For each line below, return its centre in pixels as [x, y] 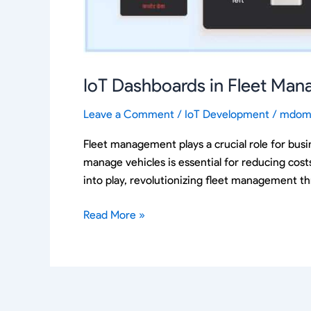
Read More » [114, 215]
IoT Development [227, 114]
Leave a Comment [129, 114]
